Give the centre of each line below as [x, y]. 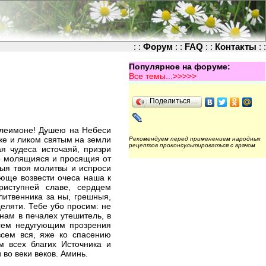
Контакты [236, 47]
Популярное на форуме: [180, 66]
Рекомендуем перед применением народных [195, 139]
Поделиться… [174, 101]
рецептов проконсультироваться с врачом [192, 145]
